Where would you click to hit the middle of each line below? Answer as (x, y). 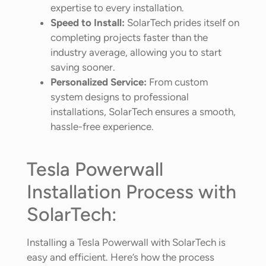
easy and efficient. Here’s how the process (121, 257)
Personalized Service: (99, 82)
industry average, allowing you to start (136, 53)
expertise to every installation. (117, 8)
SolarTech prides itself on (182, 23)
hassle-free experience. (102, 127)
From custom (177, 82)
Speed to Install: (88, 23)
